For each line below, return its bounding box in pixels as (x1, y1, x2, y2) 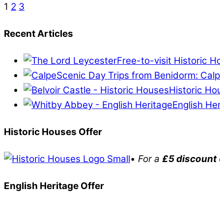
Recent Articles (4, 27, 73, 39)
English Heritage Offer (4, 180, 104, 192)
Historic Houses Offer (4, 126, 102, 137)
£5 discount (162, 153, 217, 165)
